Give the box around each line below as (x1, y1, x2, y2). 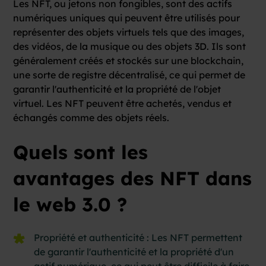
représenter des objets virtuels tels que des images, (13, 26, 245, 38)
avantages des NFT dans (13, 166, 252, 190)
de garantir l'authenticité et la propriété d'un (34, 245, 235, 258)
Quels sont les (13, 140, 148, 164)
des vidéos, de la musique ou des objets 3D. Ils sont (13, 40, 246, 52)
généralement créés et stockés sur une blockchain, (13, 54, 244, 66)
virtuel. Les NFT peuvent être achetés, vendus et (13, 97, 232, 109)
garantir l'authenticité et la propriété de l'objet (13, 83, 221, 95)
